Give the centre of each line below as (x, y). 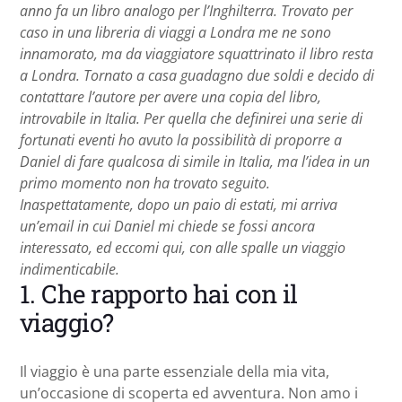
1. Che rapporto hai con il (159, 294)
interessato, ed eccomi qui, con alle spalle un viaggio (183, 248)
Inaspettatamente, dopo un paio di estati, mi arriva (179, 205)
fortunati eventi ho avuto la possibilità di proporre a (181, 140)
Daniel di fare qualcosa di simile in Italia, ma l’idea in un (195, 162)
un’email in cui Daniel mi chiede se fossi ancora (167, 227)
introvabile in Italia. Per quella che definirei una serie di (191, 119)
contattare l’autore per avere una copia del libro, (170, 97)
